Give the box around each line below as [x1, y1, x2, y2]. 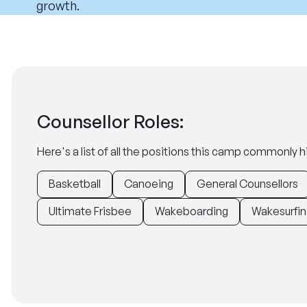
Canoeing [124, 177, 173, 191]
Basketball [49, 177, 101, 191]
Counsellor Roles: [37, 110, 184, 132]
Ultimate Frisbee [49, 204, 132, 218]
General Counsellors [197, 177, 298, 191]
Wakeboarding [155, 204, 228, 218]
